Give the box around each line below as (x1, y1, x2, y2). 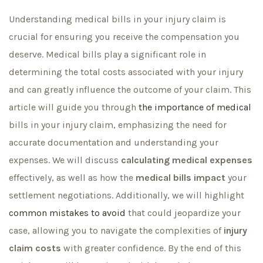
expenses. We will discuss (9, 154, 121, 166)
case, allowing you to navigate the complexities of (9, 225, 224, 236)
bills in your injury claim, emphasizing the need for (9, 119, 227, 130)
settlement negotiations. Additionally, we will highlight (9, 190, 244, 201)
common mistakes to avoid (9, 207, 126, 218)
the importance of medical (139, 102, 251, 113)
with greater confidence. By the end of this (61, 242, 241, 254)
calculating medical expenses (121, 154, 252, 166)
